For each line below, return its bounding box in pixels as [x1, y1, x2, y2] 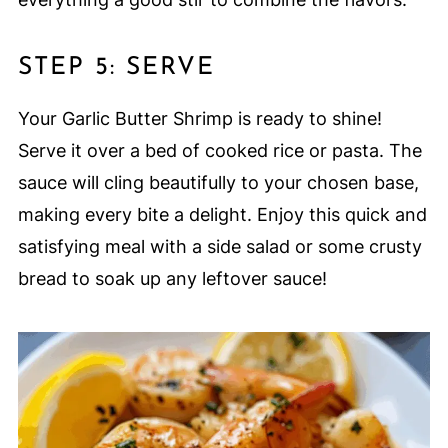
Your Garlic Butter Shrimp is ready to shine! [17, 108, 382, 130]
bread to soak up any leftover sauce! [17, 268, 327, 290]
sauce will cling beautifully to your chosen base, [17, 172, 419, 194]
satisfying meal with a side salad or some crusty [17, 236, 422, 258]
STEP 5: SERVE [17, 55, 215, 81]
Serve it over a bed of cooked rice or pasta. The [17, 140, 422, 162]
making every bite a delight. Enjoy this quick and [17, 204, 427, 226]
